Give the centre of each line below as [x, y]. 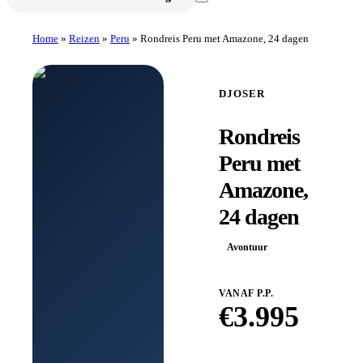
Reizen [84, 38]
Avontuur [247, 247]
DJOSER [242, 93]
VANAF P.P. [246, 293]
